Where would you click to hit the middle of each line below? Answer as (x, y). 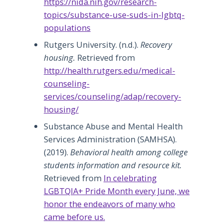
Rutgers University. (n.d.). (92, 45)
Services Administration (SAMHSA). (110, 139)
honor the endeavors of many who (109, 204)
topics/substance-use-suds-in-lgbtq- (114, 14)
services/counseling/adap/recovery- (112, 97)
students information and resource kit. (112, 165)
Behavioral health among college (129, 152)
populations (67, 27)
